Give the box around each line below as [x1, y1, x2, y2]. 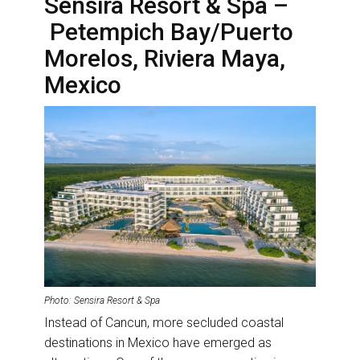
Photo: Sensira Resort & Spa [44, 295, 160, 307]
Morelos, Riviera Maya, [44, 44, 285, 73]
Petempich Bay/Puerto [44, 18, 293, 47]
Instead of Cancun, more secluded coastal [44, 315, 284, 331]
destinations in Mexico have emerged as [44, 335, 272, 351]
